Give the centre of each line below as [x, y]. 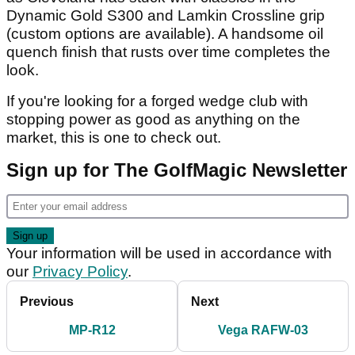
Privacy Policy [80, 272]
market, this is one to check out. [114, 138]
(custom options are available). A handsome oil [165, 34]
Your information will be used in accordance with [169, 254]
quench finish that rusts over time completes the [168, 52]
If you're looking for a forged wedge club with [157, 101]
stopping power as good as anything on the [153, 120]
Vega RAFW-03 [263, 330]
